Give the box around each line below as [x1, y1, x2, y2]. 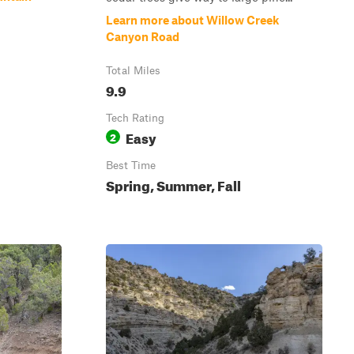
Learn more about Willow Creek [106, 13, 279, 27]
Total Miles [106, 64, 160, 77]
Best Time [106, 159, 156, 171]
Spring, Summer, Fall [106, 173, 241, 194]
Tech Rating [106, 111, 164, 124]
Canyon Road [106, 29, 179, 43]
